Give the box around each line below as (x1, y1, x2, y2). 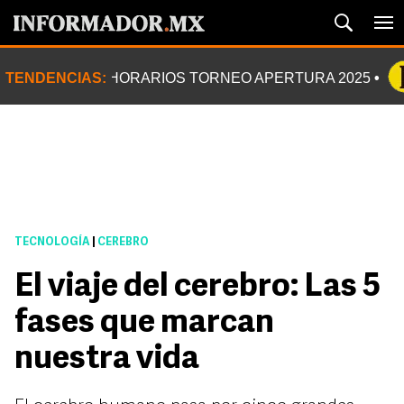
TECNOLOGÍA (14, 237, 90, 248)
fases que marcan (14, 308, 274, 340)
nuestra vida (14, 344, 199, 376)
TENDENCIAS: (5, 70, 106, 86)
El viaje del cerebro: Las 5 (14, 271, 381, 304)
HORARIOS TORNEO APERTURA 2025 (108, 70, 371, 86)
